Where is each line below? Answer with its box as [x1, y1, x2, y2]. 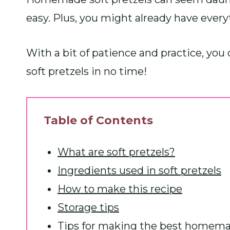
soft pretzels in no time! [26, 65, 147, 78]
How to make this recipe [57, 182, 182, 195]
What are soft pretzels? [57, 145, 175, 158]
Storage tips [57, 201, 119, 214]
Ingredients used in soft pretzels [57, 164, 221, 177]
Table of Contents [44, 113, 153, 127]
